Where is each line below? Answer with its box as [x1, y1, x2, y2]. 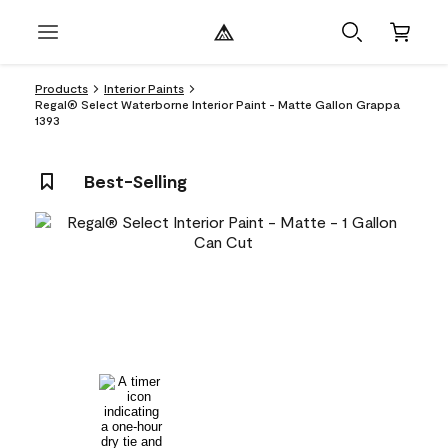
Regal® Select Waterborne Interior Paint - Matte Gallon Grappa [35, 97, 400, 111]
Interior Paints [104, 81, 184, 95]
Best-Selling [84, 170, 187, 192]
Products [35, 81, 88, 95]
